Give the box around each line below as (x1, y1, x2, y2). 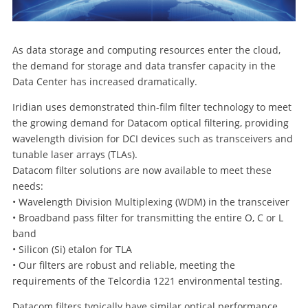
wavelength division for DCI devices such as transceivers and (12, 132, 293, 146)
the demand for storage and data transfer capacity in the (12, 59, 276, 73)
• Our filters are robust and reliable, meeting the (12, 258, 235, 272)
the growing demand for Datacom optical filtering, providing (12, 116, 289, 130)
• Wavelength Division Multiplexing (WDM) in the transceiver (12, 195, 289, 209)
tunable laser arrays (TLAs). (12, 148, 137, 162)
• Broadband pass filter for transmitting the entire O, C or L (12, 211, 283, 225)
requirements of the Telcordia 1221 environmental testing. (12, 274, 283, 288)
